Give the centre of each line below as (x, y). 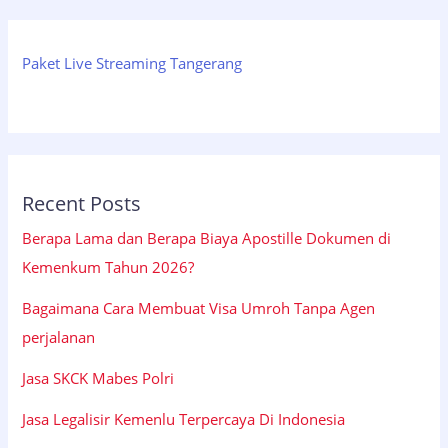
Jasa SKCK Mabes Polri (98, 377)
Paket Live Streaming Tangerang (132, 62)
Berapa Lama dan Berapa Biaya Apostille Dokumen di (207, 237)
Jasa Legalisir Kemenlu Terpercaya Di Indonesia (184, 418)
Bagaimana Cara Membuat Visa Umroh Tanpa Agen (199, 307)
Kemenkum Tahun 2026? (108, 266)
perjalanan (59, 336)
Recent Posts (82, 203)
